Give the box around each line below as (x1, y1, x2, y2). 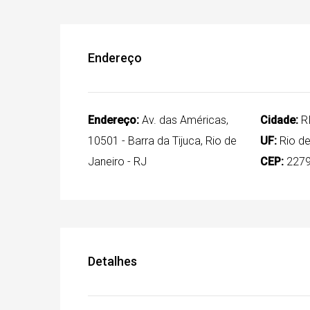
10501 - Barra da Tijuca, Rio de (88, 134, 237, 147)
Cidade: (259, 113, 298, 127)
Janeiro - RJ (88, 155, 147, 168)
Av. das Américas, (139, 113, 228, 127)
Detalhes (88, 254, 137, 268)
